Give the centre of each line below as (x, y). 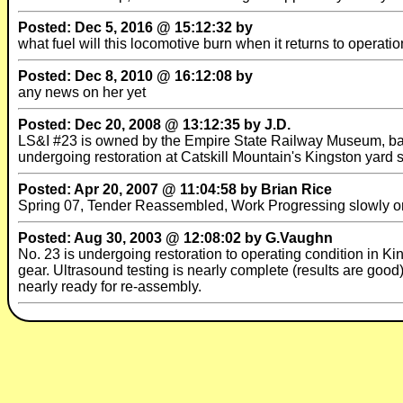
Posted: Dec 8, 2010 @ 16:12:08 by (135, 76)
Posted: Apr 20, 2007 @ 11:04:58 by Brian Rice (175, 189)
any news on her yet (82, 92)
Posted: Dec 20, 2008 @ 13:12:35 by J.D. (154, 125)
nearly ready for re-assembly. (110, 287)
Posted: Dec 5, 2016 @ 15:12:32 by (135, 27)
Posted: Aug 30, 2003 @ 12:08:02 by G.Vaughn (175, 238)
